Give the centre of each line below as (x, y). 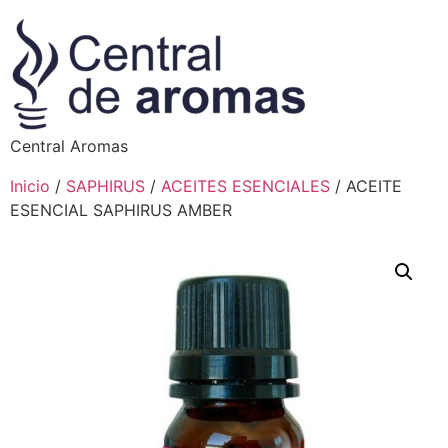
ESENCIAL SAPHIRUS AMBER (121, 210)
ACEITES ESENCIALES (245, 186)
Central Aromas (69, 146)
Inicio (30, 186)
